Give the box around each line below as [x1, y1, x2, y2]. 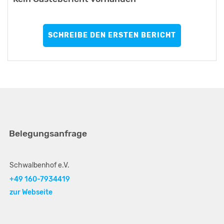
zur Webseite [9, 187, 52, 196]
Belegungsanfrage [9, 128, 87, 138]
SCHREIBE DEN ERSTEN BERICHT [48, 30, 176, 39]
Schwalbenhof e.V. [9, 160, 69, 169]
